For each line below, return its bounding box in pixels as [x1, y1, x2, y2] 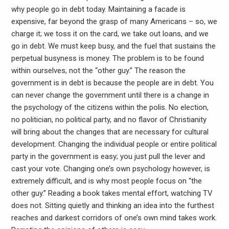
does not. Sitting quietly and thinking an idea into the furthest [11, 201, 214, 210]
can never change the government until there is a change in [11, 90, 209, 100]
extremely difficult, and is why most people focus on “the [11, 176, 202, 186]
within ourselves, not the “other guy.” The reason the [11, 66, 186, 75]
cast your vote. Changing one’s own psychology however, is [11, 164, 210, 173]
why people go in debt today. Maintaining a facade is [11, 5, 186, 14]
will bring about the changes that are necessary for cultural [11, 127, 209, 136]
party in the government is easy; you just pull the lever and [11, 152, 205, 161]
